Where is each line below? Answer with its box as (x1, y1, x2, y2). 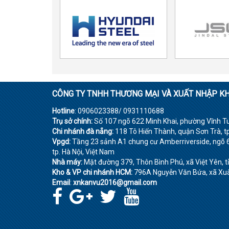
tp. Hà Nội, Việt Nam (52, 147, 114, 156)
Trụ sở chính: (52, 117, 93, 125)
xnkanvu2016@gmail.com (73, 178, 157, 187)
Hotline (52, 106, 75, 115)
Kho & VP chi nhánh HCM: (52, 168, 132, 176)
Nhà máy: (52, 157, 82, 166)
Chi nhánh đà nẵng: (52, 127, 113, 135)
